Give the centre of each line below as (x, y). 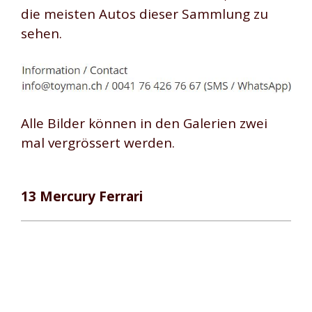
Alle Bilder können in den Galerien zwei (144, 124)
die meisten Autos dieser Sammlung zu (145, 14)
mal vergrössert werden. (98, 143)
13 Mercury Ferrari (82, 196)
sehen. (41, 34)
